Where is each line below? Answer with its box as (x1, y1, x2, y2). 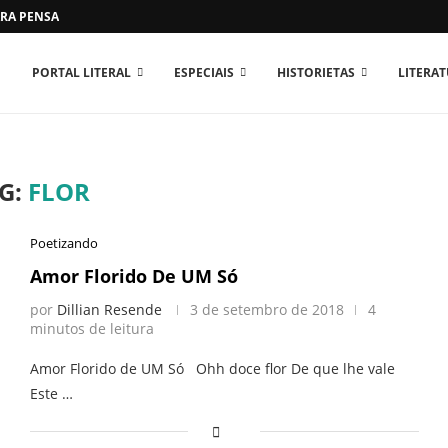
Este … (29, 384, 73, 403)
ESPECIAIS (174, 64, 234, 81)
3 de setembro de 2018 (189, 300, 344, 319)
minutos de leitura (29, 319, 154, 338)
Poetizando (29, 234, 98, 252)
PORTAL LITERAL (32, 64, 131, 81)
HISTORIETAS (277, 64, 355, 81)
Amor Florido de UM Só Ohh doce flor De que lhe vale (29, 359, 395, 378)
